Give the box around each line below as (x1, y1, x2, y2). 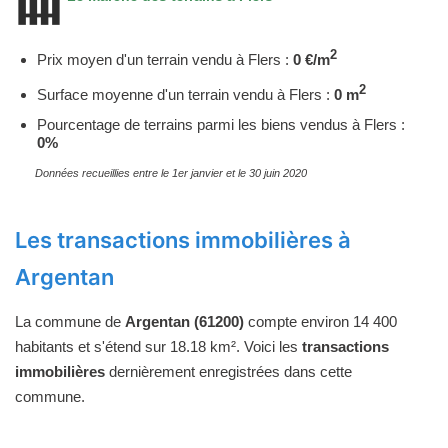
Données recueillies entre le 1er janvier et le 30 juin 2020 (35, 167, 307, 180)
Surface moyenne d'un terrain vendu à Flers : (37, 86, 334, 104)
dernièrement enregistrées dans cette (105, 363, 352, 381)
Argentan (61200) (125, 313, 244, 331)
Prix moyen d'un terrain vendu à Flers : (37, 51, 293, 69)
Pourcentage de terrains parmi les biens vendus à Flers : (37, 116, 405, 134)
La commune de (15, 313, 125, 331)
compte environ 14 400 (244, 313, 397, 331)
